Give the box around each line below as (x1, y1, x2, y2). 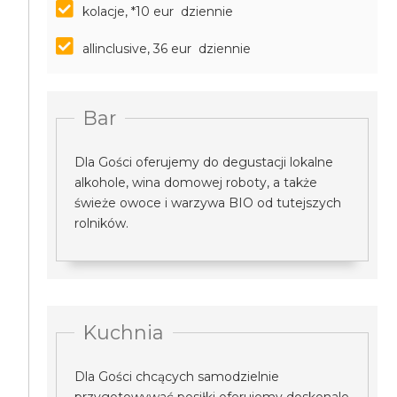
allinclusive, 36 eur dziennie (82, 41, 252, 57)
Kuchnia (83, 321, 165, 344)
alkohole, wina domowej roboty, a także (74, 175, 318, 191)
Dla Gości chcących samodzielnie (74, 369, 280, 385)
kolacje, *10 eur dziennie (82, 4, 234, 19)
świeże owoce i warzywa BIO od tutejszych (74, 195, 342, 211)
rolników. (74, 215, 133, 231)
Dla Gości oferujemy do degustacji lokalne (74, 154, 334, 170)
